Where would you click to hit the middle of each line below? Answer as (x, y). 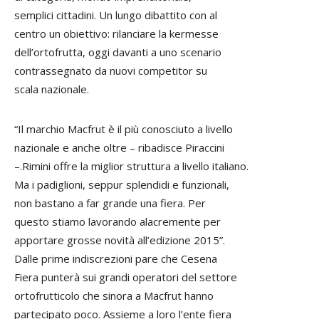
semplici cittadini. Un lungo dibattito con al (116, 15)
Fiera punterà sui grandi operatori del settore (126, 277)
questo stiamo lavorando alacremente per (117, 222)
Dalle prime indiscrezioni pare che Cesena (116, 259)
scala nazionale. (52, 89)
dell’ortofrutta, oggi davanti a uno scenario (118, 52)
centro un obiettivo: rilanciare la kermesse (116, 34)
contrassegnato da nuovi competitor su (111, 71)
